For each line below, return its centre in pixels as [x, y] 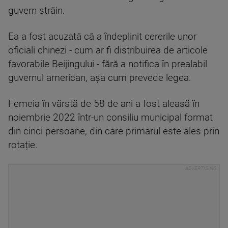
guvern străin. [37, 11]
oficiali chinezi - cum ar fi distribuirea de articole [108, 51]
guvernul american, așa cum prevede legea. [100, 78]
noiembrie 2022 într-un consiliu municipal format [110, 118]
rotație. [23, 145]
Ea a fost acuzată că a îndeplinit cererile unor [102, 37]
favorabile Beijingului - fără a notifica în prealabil [108, 64]
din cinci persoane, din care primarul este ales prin [114, 132]
